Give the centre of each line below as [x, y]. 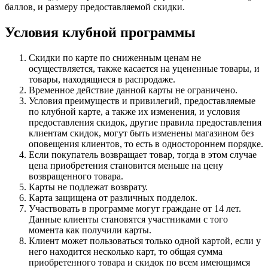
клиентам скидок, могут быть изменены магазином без [141, 133]
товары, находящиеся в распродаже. [102, 79]
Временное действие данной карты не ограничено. [133, 90]
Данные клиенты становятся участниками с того [128, 219]
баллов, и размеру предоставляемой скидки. [95, 7]
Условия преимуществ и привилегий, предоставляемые [142, 100]
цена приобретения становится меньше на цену [126, 165]
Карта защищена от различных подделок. [113, 197]
